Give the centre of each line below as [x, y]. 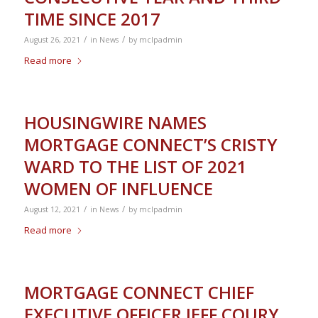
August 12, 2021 [52, 209]
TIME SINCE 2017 [92, 19]
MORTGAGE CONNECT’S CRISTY [150, 144]
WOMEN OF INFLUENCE [118, 188]
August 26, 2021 [52, 40]
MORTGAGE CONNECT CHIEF [139, 292]
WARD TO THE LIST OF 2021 [135, 166]
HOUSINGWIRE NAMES [115, 122]
